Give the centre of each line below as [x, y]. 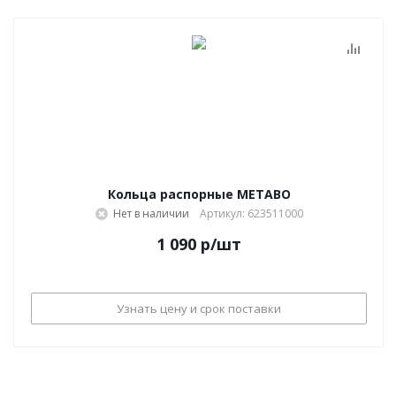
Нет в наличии [151, 213]
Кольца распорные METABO [199, 194]
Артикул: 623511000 [251, 213]
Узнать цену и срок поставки [199, 308]
